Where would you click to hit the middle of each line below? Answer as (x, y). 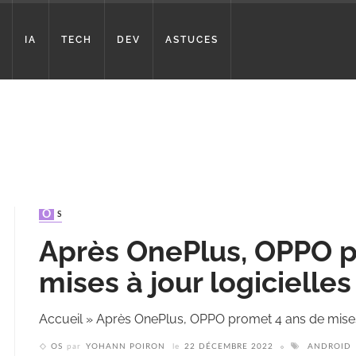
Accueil (61, 319)
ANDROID (329, 347)
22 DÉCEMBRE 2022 (229, 347)
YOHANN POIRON (126, 347)
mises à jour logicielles (195, 282)
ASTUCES (192, 40)
